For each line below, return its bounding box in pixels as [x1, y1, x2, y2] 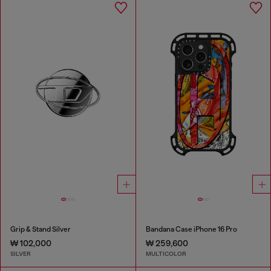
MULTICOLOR [145, 250, 186, 258]
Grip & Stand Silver [10, 224, 71, 233]
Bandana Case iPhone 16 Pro [145, 224, 237, 233]
